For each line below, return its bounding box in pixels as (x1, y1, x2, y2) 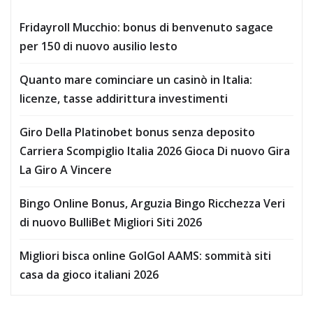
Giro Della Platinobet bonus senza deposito (20, 124, 255, 140)
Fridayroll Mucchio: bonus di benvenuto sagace (20, 20, 273, 36)
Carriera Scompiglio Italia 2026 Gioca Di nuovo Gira (20, 143, 290, 159)
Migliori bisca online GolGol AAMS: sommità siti (20, 248, 271, 264)
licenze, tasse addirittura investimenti (20, 91, 228, 107)
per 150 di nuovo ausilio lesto (20, 38, 177, 54)
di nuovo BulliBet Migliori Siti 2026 (20, 214, 202, 231)
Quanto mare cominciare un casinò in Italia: (20, 72, 252, 88)
